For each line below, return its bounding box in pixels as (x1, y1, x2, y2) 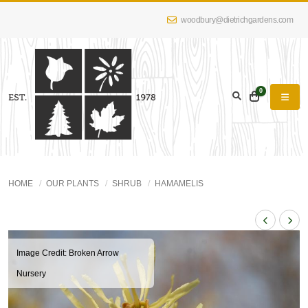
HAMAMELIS (155, 179, 203, 188)
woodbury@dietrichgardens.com (179, 15, 293, 24)
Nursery (16, 269, 46, 278)
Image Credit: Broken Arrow (16, 248, 119, 258)
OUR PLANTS (46, 179, 99, 188)
